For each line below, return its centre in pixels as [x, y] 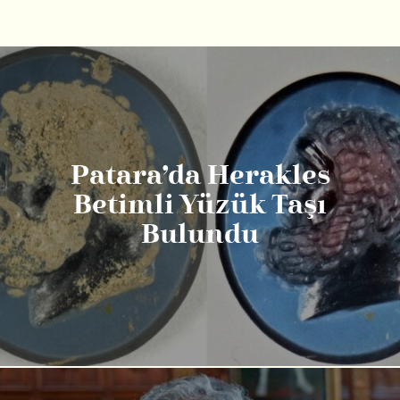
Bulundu [200, 235]
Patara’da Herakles [200, 176]
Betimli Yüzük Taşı [200, 206]
